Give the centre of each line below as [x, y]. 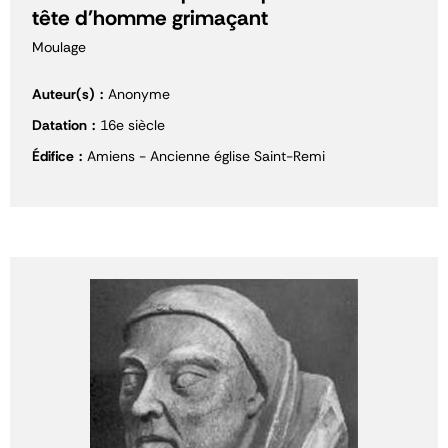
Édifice [53, 156]
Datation [59, 125]
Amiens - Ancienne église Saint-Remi [206, 156]
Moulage [59, 47]
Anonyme [139, 94]
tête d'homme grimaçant [150, 18]
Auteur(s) [63, 94]
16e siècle [132, 125]
